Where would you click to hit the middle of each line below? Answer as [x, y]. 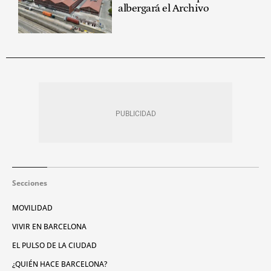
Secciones [30, 183]
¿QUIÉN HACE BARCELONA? [60, 264]
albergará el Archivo [164, 9]
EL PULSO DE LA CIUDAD [54, 245]
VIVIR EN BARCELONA [49, 226]
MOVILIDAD [32, 207]
